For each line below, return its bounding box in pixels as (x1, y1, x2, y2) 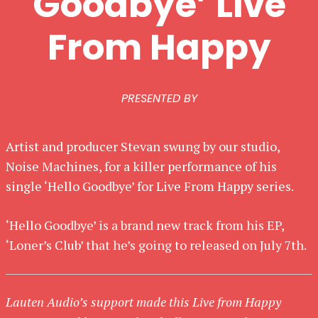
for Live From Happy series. (134, 177, 294, 194)
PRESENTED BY (121, 90, 197, 106)
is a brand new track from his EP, (96, 216, 284, 234)
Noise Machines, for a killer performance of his (6, 158, 277, 175)
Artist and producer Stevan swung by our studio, (6, 138, 280, 155)
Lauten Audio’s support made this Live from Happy (6, 293, 281, 310)
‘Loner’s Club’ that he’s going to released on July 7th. (6, 236, 307, 253)
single (6, 177, 44, 194)
